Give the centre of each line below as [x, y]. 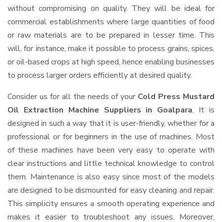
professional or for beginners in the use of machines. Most [111, 137]
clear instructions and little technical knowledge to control [111, 164]
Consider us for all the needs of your [73, 97]
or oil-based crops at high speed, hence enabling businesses [111, 62]
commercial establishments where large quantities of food [111, 22]
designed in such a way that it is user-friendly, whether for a [111, 123]
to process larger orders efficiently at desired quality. [100, 75]
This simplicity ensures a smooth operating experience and [111, 204]
